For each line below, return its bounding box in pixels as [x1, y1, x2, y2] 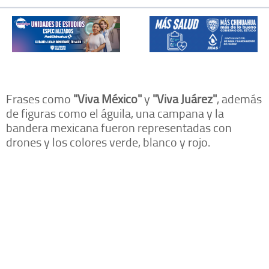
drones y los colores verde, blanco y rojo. [6, 133, 210, 150]
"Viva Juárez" [153, 89, 217, 107]
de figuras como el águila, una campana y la [6, 104, 224, 121]
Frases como [6, 89, 73, 107]
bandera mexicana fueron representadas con [6, 118, 232, 136]
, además [217, 89, 262, 107]
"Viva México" [73, 89, 142, 107]
